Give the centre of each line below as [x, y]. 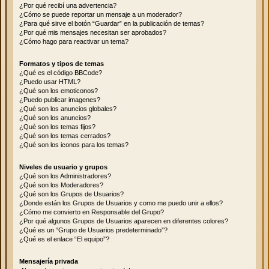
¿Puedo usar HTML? [50, 81]
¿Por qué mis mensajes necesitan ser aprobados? [93, 32]
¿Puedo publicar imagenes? [60, 99]
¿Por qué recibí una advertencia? [68, 5]
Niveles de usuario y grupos [63, 167]
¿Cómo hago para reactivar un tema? [74, 41]
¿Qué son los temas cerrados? [65, 135]
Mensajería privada [49, 261]
